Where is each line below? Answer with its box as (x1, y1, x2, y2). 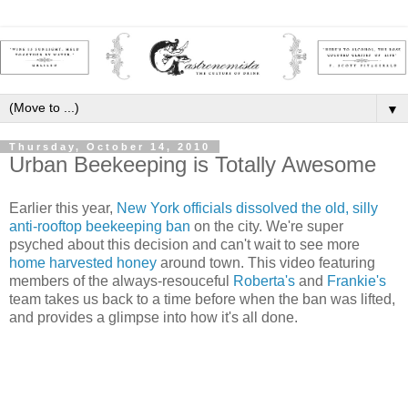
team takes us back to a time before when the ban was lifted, (9, 291, 395, 307)
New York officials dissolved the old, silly (117, 200, 378, 216)
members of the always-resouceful (9, 273, 233, 289)
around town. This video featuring (157, 255, 375, 270)
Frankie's (327, 273, 386, 289)
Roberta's (233, 273, 295, 289)
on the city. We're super (190, 219, 343, 234)
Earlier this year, (9, 200, 117, 216)
